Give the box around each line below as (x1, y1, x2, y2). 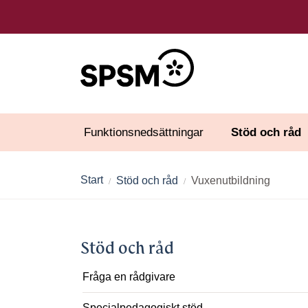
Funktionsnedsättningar (84, 126, 203, 139)
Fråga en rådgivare (82, 271, 175, 283)
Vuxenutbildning (191, 175, 270, 186)
